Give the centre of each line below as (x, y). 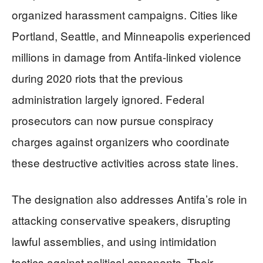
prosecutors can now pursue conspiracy (113, 120)
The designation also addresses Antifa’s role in (129, 198)
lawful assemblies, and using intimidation (114, 241)
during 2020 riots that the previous (97, 77)
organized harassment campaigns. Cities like (125, 14)
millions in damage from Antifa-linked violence (127, 56)
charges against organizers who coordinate (121, 141)
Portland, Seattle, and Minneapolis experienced (131, 35)
